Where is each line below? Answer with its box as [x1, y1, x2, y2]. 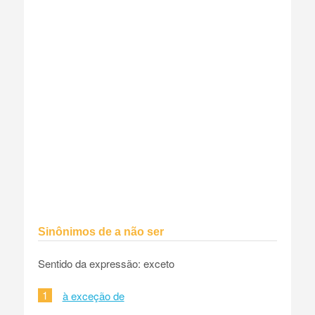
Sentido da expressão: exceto [37, 255, 174, 271]
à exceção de [62, 288, 124, 303]
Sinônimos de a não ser [37, 225, 164, 238]
